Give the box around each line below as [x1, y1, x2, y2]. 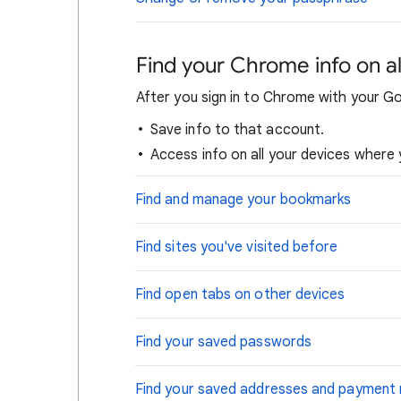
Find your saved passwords [135, 333, 311, 351]
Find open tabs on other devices [135, 286, 346, 303]
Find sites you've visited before [135, 238, 338, 256]
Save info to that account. [150, 121, 325, 139]
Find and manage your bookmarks [135, 191, 352, 209]
